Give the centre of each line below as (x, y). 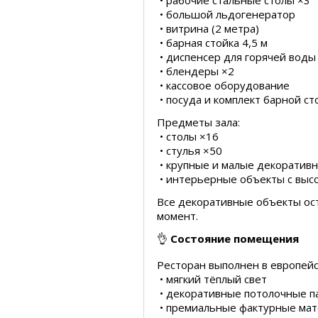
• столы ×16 (188, 136)
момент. (177, 216)
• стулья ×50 (190, 150)
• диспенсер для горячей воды (236, 57)
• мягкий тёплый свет (212, 279)
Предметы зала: (198, 122)
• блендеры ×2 (196, 71)
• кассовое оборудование (223, 85)
